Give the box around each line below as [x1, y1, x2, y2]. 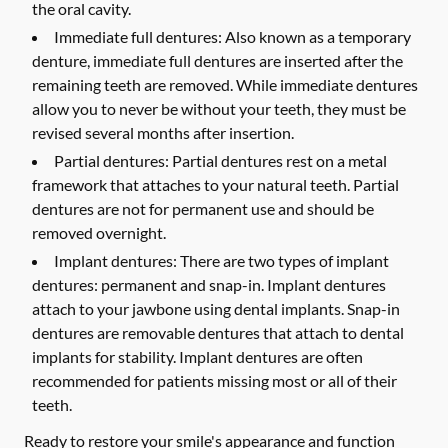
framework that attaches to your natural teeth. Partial [32, 175, 399, 194]
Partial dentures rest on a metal [169, 151, 387, 170]
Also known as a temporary [222, 27, 411, 46]
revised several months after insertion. [32, 123, 294, 142]
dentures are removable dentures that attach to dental [32, 323, 404, 342]
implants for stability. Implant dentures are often [32, 347, 363, 366]
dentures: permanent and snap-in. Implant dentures [32, 275, 386, 294]
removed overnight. [32, 223, 166, 242]
